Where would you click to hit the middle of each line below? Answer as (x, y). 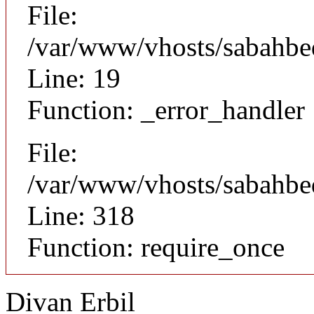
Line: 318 (81, 215)
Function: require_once (156, 247)
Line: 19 (74, 78)
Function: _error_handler (166, 109)
